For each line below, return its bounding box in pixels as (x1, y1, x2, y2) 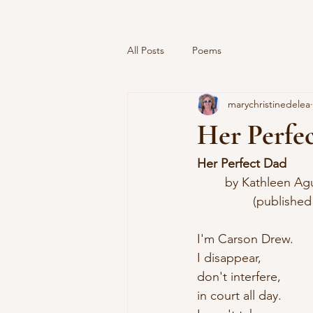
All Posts (127, 43, 164, 57)
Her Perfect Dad (197, 156, 286, 171)
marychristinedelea (228, 97, 310, 110)
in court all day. (197, 288, 282, 303)
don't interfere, (197, 269, 281, 284)
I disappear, (197, 250, 261, 265)
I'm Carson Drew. (197, 231, 293, 247)
